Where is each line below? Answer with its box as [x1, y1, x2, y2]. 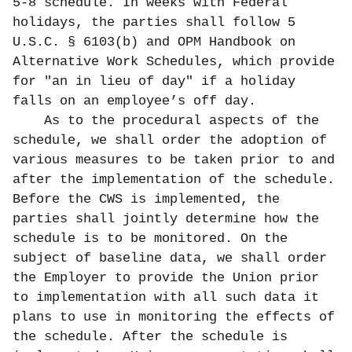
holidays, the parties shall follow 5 [13, 15, 295, 31]
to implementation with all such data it [13, 290, 319, 306]
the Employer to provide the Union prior [13, 270, 319, 286]
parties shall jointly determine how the [13, 211, 319, 227]
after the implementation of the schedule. [13, 172, 335, 188]
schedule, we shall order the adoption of [13, 133, 327, 148]
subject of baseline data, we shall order [13, 251, 327, 266]
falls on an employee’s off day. [13, 93, 256, 109]
